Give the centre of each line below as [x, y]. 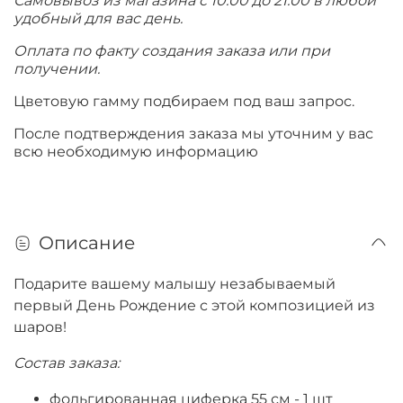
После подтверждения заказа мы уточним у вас [193, 133]
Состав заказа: [67, 363]
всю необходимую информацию [136, 151]
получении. [57, 68]
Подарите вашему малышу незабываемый [175, 283]
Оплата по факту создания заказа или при [172, 50]
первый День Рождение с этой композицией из [194, 305]
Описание [87, 242]
